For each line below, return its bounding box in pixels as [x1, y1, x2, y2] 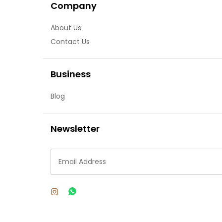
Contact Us [51, 37, 90, 47]
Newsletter [51, 122, 100, 135]
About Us [51, 23, 81, 33]
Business [51, 68, 91, 81]
